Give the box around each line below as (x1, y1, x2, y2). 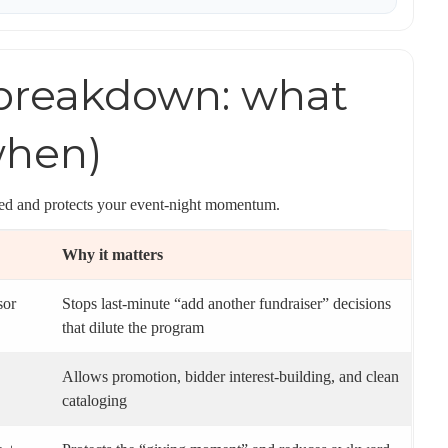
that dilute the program (62, 319, 204, 336)
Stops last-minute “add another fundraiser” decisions (62, 295, 391, 312)
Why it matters (62, 246, 163, 263)
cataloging (62, 392, 127, 409)
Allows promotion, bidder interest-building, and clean (62, 368, 399, 385)
